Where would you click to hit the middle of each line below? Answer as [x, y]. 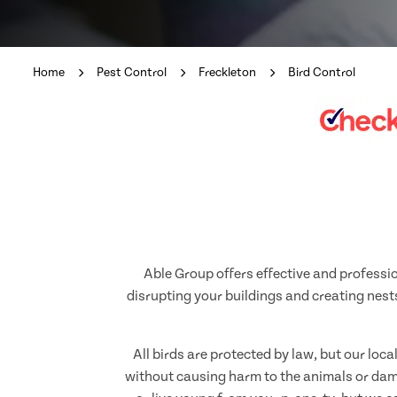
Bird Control [322, 72]
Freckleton [227, 72]
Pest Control [132, 72]
